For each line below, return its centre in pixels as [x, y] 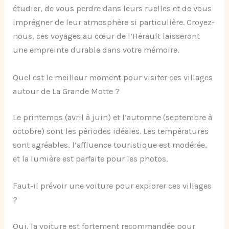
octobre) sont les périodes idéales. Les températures [111, 131]
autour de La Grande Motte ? [66, 91]
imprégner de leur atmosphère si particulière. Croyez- [114, 22]
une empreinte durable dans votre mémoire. [96, 50]
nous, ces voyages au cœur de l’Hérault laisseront [107, 36]
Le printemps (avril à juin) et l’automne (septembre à [113, 118]
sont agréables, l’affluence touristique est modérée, [110, 145]
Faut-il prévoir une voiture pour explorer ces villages [112, 186]
